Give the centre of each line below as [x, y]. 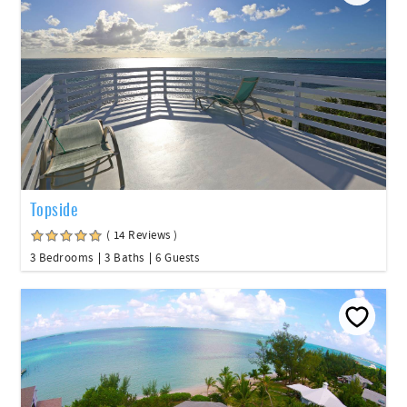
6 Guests [177, 258]
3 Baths [124, 258]
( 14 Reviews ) [142, 235]
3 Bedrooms [62, 258]
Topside [55, 208]
